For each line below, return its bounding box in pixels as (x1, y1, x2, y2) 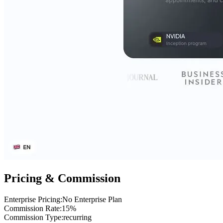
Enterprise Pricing (4, 195, 60, 204)
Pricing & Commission (4, 171, 120, 185)
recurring (63, 213, 92, 222)
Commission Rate (4, 204, 60, 213)
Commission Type (4, 213, 61, 222)
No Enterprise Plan (62, 195, 122, 204)
